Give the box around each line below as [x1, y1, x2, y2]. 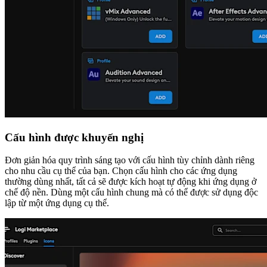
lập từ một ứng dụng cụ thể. [5, 198, 109, 209]
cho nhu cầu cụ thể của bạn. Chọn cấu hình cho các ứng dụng [5, 166, 237, 176]
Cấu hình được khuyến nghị [5, 131, 144, 144]
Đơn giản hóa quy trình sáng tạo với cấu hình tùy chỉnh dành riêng [5, 155, 254, 166]
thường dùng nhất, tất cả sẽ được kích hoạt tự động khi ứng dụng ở [5, 176, 256, 187]
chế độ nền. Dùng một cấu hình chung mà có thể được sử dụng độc [5, 187, 258, 198]
